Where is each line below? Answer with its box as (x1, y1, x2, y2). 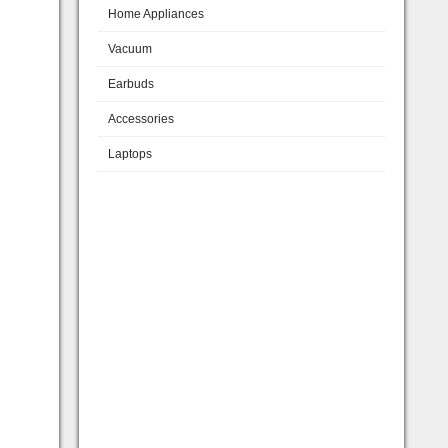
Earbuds (108, 76, 154, 91)
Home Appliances (108, 6, 204, 21)
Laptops (108, 146, 152, 161)
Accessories (108, 111, 174, 126)
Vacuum (108, 41, 152, 56)
